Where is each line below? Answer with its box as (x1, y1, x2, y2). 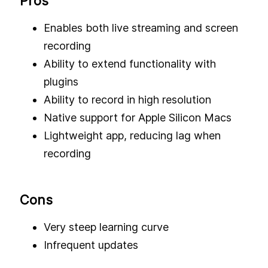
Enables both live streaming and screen (44, 21, 238, 34)
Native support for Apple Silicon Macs (44, 111, 232, 124)
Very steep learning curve (44, 220, 169, 233)
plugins (44, 75, 78, 88)
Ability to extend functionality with (44, 57, 216, 70)
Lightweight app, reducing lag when (44, 129, 221, 142)
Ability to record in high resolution (44, 93, 211, 106)
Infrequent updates (44, 238, 138, 251)
